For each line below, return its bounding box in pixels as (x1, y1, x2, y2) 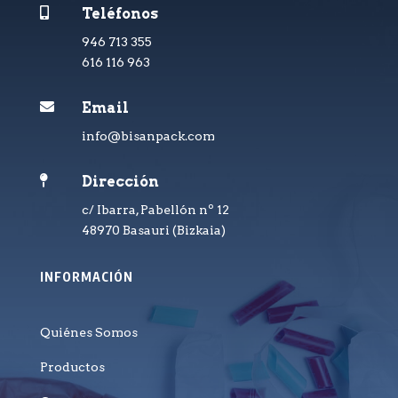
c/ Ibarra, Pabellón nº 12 (81, 203, 229, 218)
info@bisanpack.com (81, 129, 215, 144)
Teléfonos (81, 5, 158, 23)
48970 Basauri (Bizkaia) (81, 223, 226, 238)
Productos (39, 360, 105, 375)
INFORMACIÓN (39, 269, 133, 285)
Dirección (81, 173, 159, 191)
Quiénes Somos (39, 325, 138, 340)
